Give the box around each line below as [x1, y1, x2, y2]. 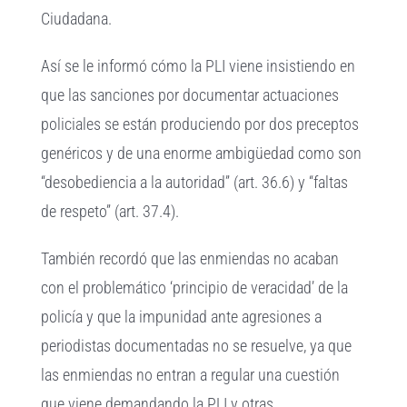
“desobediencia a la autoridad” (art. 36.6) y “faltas [41, 172, 349, 192]
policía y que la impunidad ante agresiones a [41, 306, 323, 326]
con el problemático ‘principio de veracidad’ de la [41, 277, 349, 297]
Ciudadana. [41, 8, 113, 28]
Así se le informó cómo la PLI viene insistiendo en [41, 55, 356, 75]
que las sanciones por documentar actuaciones [41, 84, 340, 104]
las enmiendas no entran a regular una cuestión [41, 364, 341, 384]
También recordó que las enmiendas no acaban [41, 248, 340, 268]
